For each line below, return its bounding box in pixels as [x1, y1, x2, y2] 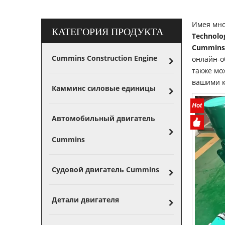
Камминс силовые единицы [52, 83, 156, 93]
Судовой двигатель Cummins [52, 165, 159, 174]
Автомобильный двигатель [52, 114, 155, 123]
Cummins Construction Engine [52, 53, 157, 63]
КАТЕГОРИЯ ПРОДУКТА [52, 23, 163, 39]
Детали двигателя [52, 195, 119, 204]
